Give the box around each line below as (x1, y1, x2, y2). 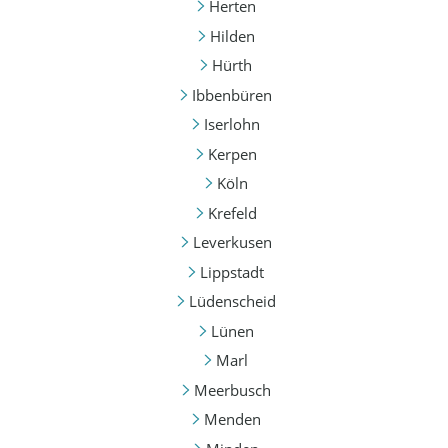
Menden (203, 409, 261, 430)
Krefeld (207, 202, 257, 223)
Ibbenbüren (192, 84, 272, 105)
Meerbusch (193, 379, 271, 400)
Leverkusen (192, 232, 272, 253)
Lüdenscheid (188, 291, 276, 312)
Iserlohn (204, 114, 260, 135)
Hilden (209, 25, 255, 46)
